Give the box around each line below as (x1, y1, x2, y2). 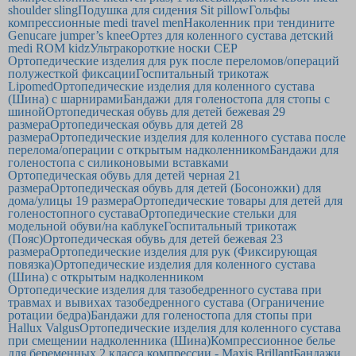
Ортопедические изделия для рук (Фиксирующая (50, 245, 317, 258)
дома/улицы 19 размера (8, 194, 133, 207)
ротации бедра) (8, 308, 91, 322)
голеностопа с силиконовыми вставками (8, 156, 229, 169)
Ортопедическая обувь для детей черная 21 (8, 168, 241, 182)
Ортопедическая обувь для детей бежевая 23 (43, 232, 283, 246)
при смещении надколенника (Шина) (8, 334, 211, 347)
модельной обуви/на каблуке (8, 219, 164, 233)
